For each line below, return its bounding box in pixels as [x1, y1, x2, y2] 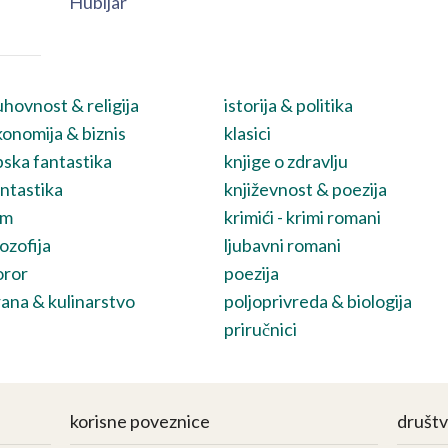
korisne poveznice [70, 410, 211, 433]
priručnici [224, 318, 297, 341]
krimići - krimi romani [224, 206, 381, 229]
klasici [224, 122, 271, 145]
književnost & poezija [224, 178, 387, 201]
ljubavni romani [224, 234, 341, 257]
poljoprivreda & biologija [224, 290, 412, 313]
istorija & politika [224, 94, 353, 117]
